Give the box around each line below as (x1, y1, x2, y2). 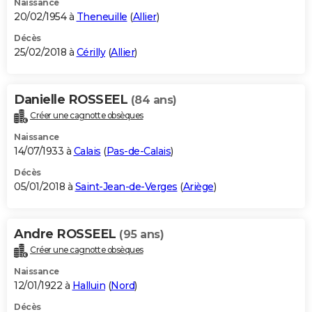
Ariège (182, 180, 214, 193)
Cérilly (76, 45, 105, 58)
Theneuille (76, 10, 127, 23)
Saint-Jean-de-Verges (75, 180, 178, 193)
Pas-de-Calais (106, 144, 171, 157)
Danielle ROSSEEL (14, 91, 131, 107)
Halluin (72, 279, 105, 292)
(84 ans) (130, 93, 177, 107)
